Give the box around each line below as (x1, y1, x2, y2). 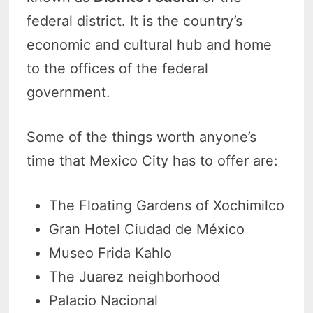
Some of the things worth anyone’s (27, 128, 257, 145)
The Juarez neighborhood (49, 268, 221, 285)
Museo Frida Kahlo (49, 244, 173, 261)
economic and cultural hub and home (27, 36, 272, 53)
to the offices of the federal (27, 59, 209, 77)
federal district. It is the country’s (27, 12, 243, 29)
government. (27, 83, 111, 101)
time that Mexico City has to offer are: (27, 152, 279, 169)
